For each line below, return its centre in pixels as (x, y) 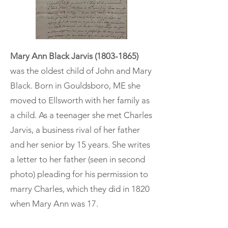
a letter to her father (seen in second (78, 159)
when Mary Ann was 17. (54, 203)
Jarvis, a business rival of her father (75, 130)
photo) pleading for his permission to (79, 174)
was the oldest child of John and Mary (81, 70)
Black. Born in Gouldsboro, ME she (75, 85)
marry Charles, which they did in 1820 (80, 189)
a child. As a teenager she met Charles (81, 115)
